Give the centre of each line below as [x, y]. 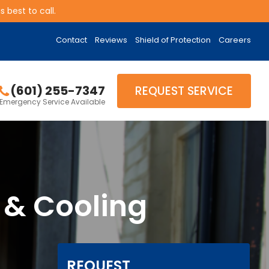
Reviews [111, 40]
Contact [71, 40]
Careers [235, 40]
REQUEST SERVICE [184, 91]
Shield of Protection [173, 40]
